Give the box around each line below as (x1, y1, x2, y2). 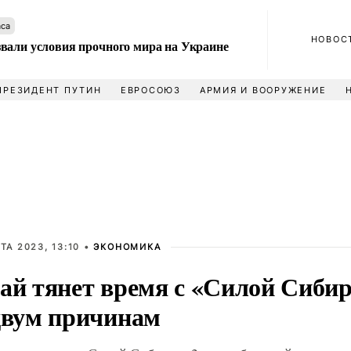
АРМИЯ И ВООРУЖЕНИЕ (199, 85, 327, 96)
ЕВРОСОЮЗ (120, 85, 181, 96)
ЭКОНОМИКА (93, 241, 161, 252)
